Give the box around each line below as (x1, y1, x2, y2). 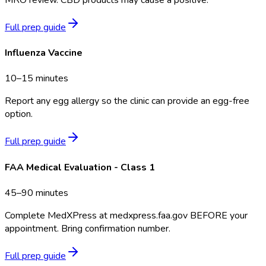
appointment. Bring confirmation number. (5, 221, 170, 235)
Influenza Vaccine (5, 46, 83, 60)
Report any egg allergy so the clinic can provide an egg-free (5, 94, 249, 108)
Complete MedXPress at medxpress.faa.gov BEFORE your (5, 208, 248, 222)
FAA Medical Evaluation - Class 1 (5, 160, 155, 174)
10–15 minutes (5, 72, 68, 85)
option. (5, 107, 33, 121)
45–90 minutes (5, 186, 68, 199)
